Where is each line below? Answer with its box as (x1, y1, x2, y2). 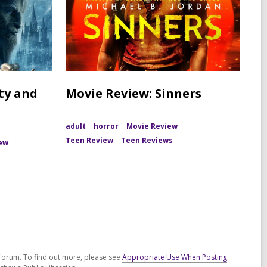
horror (93, 121, 119, 132)
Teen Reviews (120, 135, 173, 146)
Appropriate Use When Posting (122, 252, 227, 263)
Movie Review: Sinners (65, 85, 201, 102)
